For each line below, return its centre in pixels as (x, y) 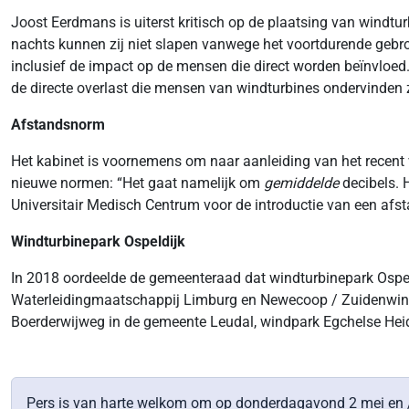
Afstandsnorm (58, 125)
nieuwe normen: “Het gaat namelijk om (137, 183)
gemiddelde (301, 183)
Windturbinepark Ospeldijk (98, 241)
